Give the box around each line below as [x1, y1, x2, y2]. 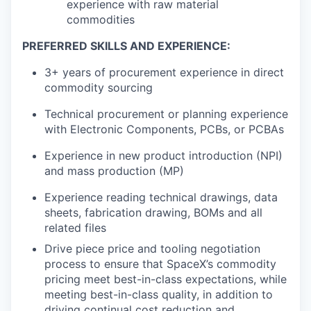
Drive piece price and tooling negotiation [44, 241, 260, 255]
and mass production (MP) [44, 163, 184, 178]
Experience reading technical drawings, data [44, 190, 278, 204]
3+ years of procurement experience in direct [44, 65, 284, 79]
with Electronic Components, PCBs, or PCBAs [44, 121, 284, 136]
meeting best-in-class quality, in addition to [44, 287, 273, 301]
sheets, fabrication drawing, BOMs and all [44, 205, 262, 219]
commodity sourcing [44, 80, 153, 94]
